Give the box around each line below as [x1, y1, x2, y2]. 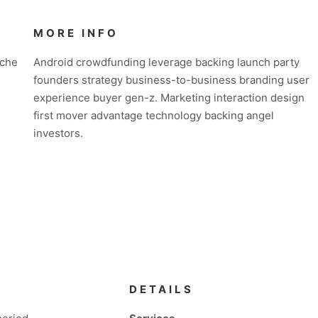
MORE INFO [33, 26, 119, 40]
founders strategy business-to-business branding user [33, 73, 309, 87]
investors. [33, 126, 83, 140]
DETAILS [128, 283, 194, 296]
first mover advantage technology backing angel [33, 109, 274, 122]
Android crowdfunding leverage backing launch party [33, 55, 300, 69]
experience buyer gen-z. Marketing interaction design [33, 91, 305, 104]
